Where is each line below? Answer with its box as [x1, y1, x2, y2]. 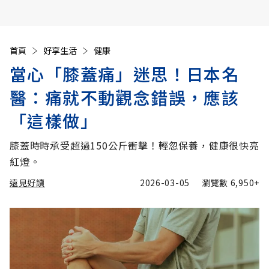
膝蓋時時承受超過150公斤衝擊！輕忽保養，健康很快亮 [10, 138, 259, 153]
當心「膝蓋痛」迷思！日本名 [10, 62, 240, 86]
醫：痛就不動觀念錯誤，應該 [10, 85, 240, 109]
